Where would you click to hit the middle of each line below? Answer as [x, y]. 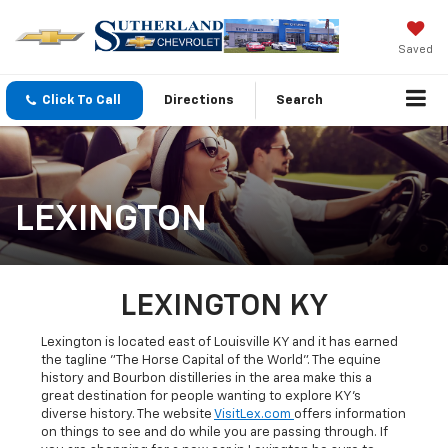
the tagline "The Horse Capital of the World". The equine [211, 361]
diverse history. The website [127, 415]
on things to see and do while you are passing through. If [214, 433]
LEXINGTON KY [224, 307]
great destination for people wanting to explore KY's [201, 397]
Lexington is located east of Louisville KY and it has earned [219, 343]
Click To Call [81, 101]
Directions [199, 101]
